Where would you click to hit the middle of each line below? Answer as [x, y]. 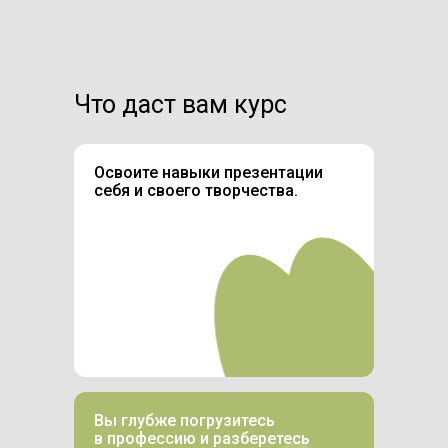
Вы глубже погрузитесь [184, 421]
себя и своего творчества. [196, 191]
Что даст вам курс [180, 105]
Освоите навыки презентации [208, 173]
